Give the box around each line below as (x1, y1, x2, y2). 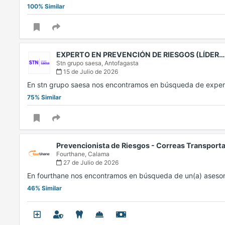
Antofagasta (104, 59, 139, 67)
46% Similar (27, 184, 62, 192)
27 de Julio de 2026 (62, 159, 119, 167)
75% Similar (27, 93, 61, 101)
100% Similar (27, 3, 65, 11)
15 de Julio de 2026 (62, 68, 118, 76)
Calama (88, 150, 109, 158)
